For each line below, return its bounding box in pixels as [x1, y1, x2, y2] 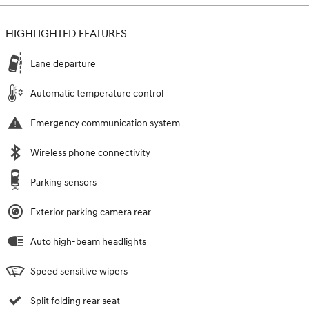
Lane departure [30, 57, 96, 70]
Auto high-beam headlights [30, 235, 146, 248]
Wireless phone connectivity [30, 146, 150, 159]
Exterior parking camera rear [30, 206, 151, 218]
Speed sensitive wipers [30, 265, 128, 277]
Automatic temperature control [30, 87, 163, 99]
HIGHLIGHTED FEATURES [6, 27, 127, 41]
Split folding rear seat [30, 295, 120, 307]
